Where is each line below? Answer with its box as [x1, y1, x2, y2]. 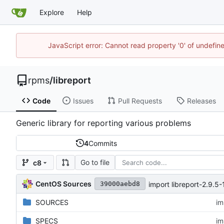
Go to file [80, 158, 109, 167]
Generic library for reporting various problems [16, 118, 191, 128]
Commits [88, 138, 117, 147]
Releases [186, 96, 216, 105]
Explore [39, 8, 64, 16]
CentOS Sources [35, 179, 91, 188]
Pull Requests [117, 96, 162, 105]
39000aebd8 [99, 180, 140, 188]
